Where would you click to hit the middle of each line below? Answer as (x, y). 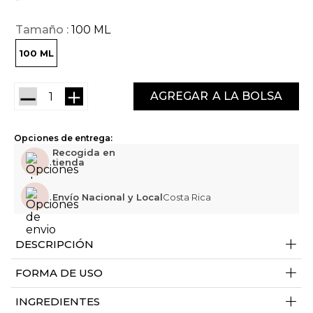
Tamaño (39, 30)
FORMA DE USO (59, 273)
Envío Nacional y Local (108, 197)
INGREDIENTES (58, 302)
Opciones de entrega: (63, 138)
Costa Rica (187, 197)
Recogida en (84, 153)
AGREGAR (179, 96)
